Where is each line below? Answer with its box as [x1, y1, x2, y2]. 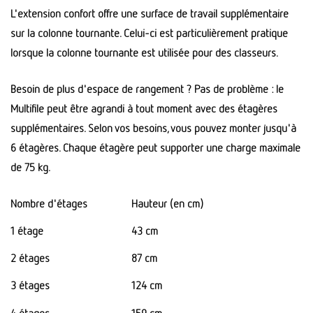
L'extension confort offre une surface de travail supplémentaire [10, 6, 289, 21]
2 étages [10, 251, 50, 265]
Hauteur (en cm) [131, 196, 203, 211]
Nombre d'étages [10, 196, 87, 211]
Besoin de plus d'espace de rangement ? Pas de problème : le [10, 82, 284, 96]
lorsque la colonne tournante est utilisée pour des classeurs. [10, 45, 278, 60]
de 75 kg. [10, 160, 50, 175]
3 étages [10, 278, 50, 293]
